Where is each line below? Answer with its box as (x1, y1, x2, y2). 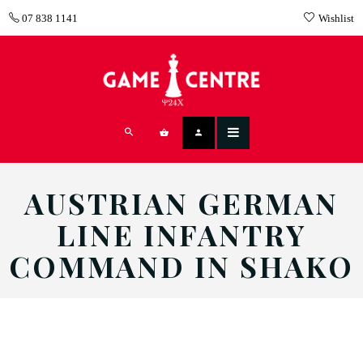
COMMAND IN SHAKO (8, 246, 355, 285)
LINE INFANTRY (57, 214, 306, 254)
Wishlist (318, 11, 354, 24)
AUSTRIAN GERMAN (23, 182, 340, 222)
